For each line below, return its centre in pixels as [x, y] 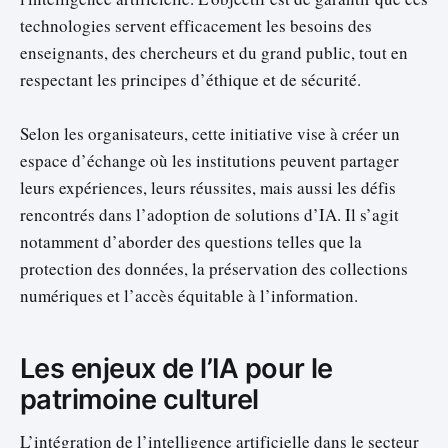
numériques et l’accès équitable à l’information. [189, 296]
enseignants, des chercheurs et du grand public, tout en [214, 52]
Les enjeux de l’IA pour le [176, 368]
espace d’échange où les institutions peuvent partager [209, 161]
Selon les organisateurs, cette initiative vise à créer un [210, 134]
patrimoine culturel [139, 399]
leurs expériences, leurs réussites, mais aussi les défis [208, 188]
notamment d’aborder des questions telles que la [191, 242]
